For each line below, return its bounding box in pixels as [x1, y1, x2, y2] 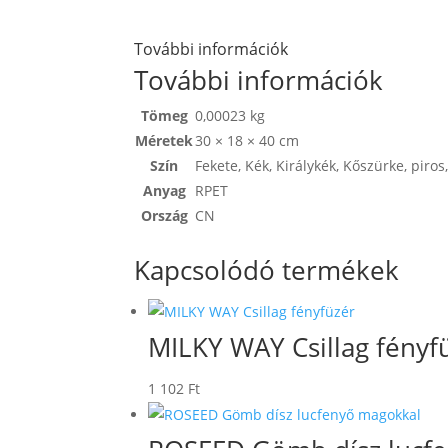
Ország [140, 205, 188, 225]
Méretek [135, 130, 194, 150]
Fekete [195, 155, 239, 175]
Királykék [276, 155, 337, 175]
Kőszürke [343, 155, 405, 175]
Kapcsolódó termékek [134, 252, 400, 289]
